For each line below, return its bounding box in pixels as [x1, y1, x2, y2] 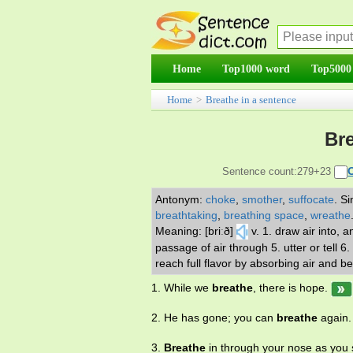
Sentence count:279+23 [222, 165, 335, 177]
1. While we [151, 281, 212, 295]
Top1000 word [222, 62, 290, 75]
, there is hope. [253, 281, 331, 295]
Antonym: [155, 193, 206, 206]
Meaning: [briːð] [155, 225, 233, 237]
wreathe [310, 209, 351, 221]
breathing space [224, 209, 304, 221]
